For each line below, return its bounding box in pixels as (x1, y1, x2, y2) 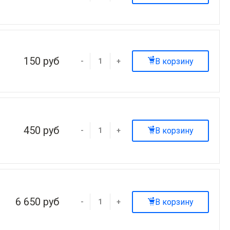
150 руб (24, 54, 59, 67)
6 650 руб (15, 196, 59, 208)
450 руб (24, 124, 59, 137)
